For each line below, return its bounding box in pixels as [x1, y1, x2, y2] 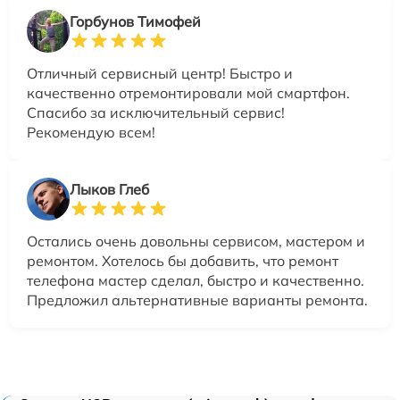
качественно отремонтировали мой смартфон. [27, 83, 350, 102]
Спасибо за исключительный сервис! [27, 103, 285, 121]
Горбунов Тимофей [70, 12, 201, 30]
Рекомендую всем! [27, 122, 155, 141]
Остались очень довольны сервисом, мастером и [27, 231, 365, 250]
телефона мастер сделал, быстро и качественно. [27, 271, 364, 289]
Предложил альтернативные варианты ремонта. [27, 290, 368, 309]
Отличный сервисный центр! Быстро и [27, 63, 293, 82]
